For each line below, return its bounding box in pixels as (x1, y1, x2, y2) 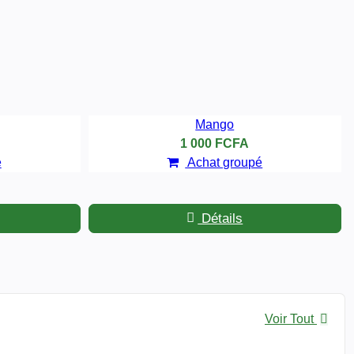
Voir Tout (265, 311, 317, 326)
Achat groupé (185, 155, 263, 169)
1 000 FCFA (180, 136, 250, 150)
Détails (198, 210, 243, 226)
